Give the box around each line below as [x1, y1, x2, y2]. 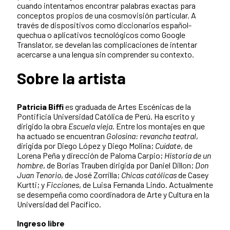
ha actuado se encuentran [17, 130, 106, 141]
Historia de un [164, 150, 211, 160]
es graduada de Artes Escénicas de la [64, 101, 191, 111]
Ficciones [46, 179, 79, 189]
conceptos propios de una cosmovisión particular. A [17, 10, 196, 20]
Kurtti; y [17, 179, 46, 189]
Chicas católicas [121, 169, 177, 180]
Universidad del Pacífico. [17, 199, 101, 209]
